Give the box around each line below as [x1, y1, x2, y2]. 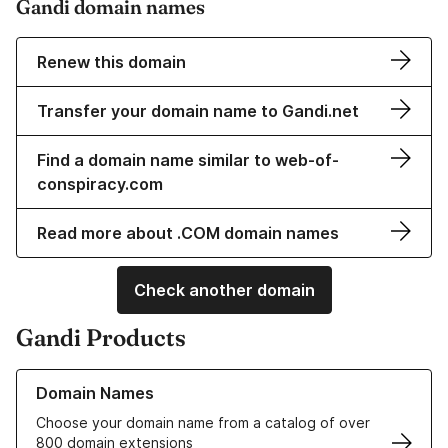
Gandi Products [16, 323, 186, 353]
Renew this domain [37, 52, 186, 73]
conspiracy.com [37, 174, 163, 195]
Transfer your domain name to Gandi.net [37, 101, 359, 122]
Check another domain [133, 280, 315, 301]
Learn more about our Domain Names [16, 370, 263, 388]
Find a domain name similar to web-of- [37, 150, 339, 171]
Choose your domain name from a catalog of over [36, 414, 370, 432]
